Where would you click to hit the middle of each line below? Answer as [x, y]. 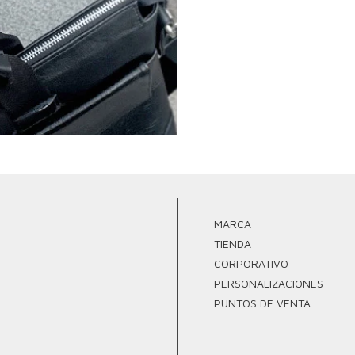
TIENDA [233, 244]
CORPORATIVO [251, 264]
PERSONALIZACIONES [269, 284]
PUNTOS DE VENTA [262, 303]
